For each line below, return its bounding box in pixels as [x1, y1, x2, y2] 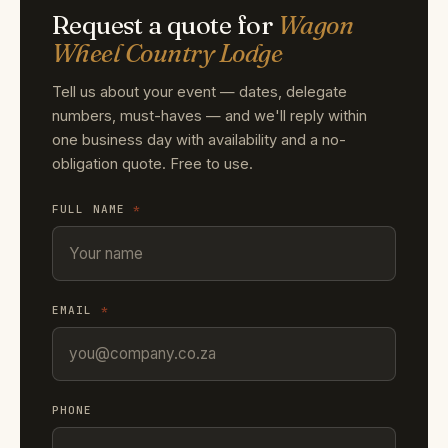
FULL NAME [52, 202, 134, 217]
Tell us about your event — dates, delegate [52, 83, 347, 102]
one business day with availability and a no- [52, 131, 346, 150]
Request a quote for [52, 9, 278, 42]
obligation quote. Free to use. [52, 155, 253, 174]
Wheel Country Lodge [52, 37, 283, 70]
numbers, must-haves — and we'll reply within [52, 107, 367, 126]
